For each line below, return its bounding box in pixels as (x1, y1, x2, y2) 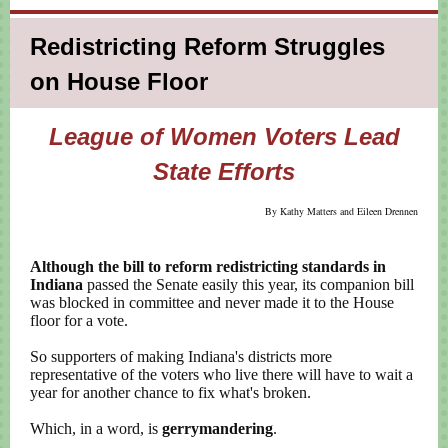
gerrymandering (162, 420, 273, 437)
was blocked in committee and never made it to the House (30, 294, 394, 311)
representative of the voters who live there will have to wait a (30, 366, 413, 383)
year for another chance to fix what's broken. (30, 384, 311, 401)
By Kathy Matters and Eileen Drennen (265, 204, 418, 218)
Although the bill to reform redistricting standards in (30, 258, 386, 275)
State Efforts (153, 158, 295, 185)
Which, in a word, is (30, 420, 162, 437)
